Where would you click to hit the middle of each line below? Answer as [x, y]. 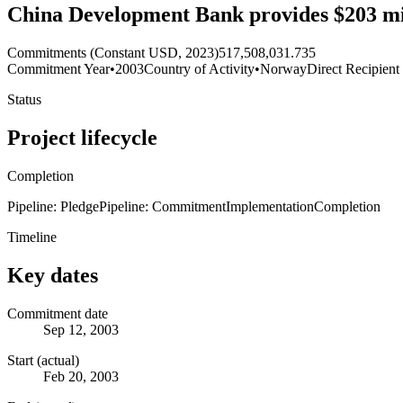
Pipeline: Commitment [162, 206]
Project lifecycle [82, 137]
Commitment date [58, 313]
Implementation [270, 206]
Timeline [32, 237]
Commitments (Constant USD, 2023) [113, 53]
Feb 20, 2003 [81, 376]
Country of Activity [199, 69]
